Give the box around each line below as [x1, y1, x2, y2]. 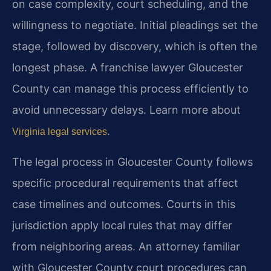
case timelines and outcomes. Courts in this [12, 197, 235, 211]
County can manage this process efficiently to [12, 82, 249, 96]
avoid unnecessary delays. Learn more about [12, 103, 241, 117]
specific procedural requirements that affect [12, 176, 238, 189]
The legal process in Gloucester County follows [12, 155, 253, 168]
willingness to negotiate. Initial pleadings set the [12, 19, 258, 32]
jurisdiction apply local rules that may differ [12, 218, 232, 232]
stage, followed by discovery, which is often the [12, 40, 257, 53]
